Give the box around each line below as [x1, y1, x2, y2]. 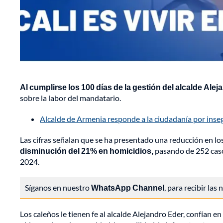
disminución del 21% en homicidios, [20, 146, 153, 156]
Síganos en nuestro [25, 183, 91, 193]
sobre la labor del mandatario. [20, 93, 121, 103]
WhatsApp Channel [91, 183, 164, 193]
